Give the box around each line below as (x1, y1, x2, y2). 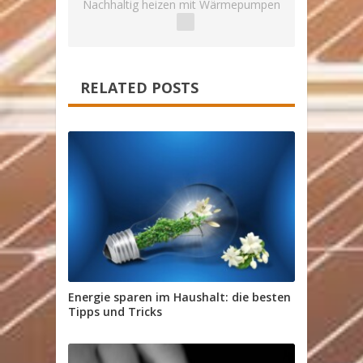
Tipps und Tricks (68, 304, 162, 320)
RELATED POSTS (80, 77, 199, 97)
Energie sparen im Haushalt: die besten (68, 289, 291, 305)
